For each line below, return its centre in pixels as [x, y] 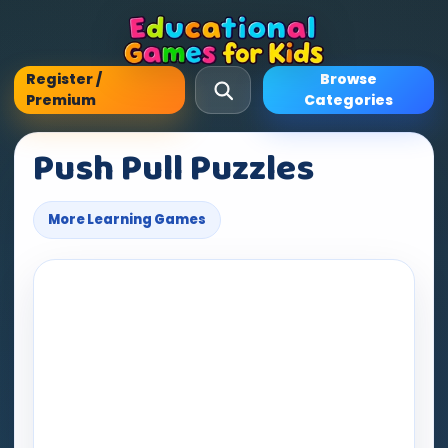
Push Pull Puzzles [173, 169]
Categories [348, 100]
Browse [348, 79]
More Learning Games [127, 219]
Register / [64, 79]
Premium [61, 100]
